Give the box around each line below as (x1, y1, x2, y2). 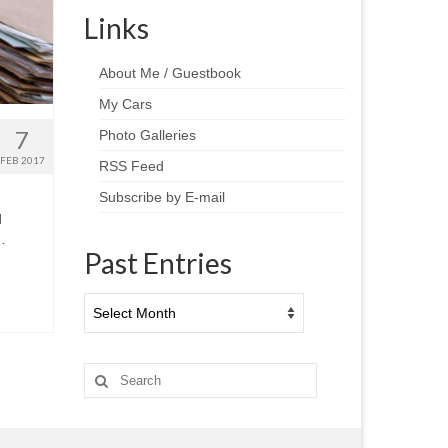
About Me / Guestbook (98, 65, 241, 82)
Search (82, 364, 130, 381)
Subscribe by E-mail (98, 189, 225, 206)
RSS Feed (98, 158, 164, 175)
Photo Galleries (98, 127, 196, 144)
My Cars (98, 96, 152, 113)
